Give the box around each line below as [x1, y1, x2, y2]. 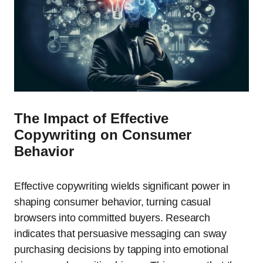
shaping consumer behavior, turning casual [14, 195, 211, 208]
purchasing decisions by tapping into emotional [14, 243, 228, 255]
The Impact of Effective [14, 110, 168, 126]
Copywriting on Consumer [14, 126, 191, 143]
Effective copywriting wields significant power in [14, 180, 231, 192]
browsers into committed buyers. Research [14, 211, 210, 224]
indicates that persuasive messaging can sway [14, 227, 227, 240]
